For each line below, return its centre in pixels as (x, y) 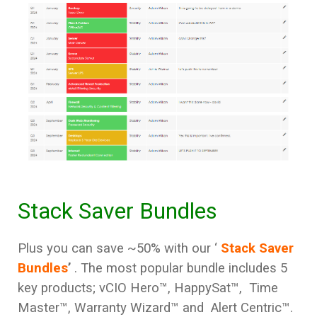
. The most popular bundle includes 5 (181, 269)
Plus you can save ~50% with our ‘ (119, 249)
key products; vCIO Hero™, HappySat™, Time (148, 288)
